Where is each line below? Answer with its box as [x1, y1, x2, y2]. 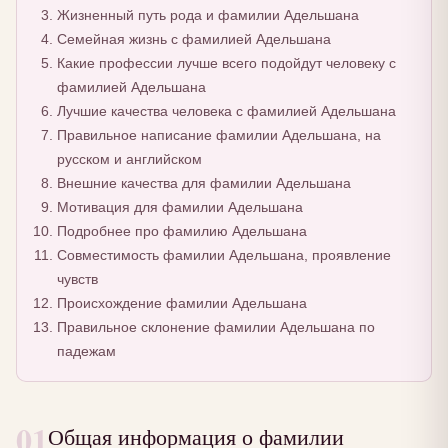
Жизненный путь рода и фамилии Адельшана [56, 7, 359, 24]
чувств [56, 271, 98, 288]
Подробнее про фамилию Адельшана [56, 223, 307, 240]
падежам [56, 343, 116, 360]
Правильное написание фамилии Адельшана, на [56, 127, 381, 144]
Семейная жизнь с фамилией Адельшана [56, 31, 331, 48]
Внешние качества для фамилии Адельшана [56, 175, 351, 192]
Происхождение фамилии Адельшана [56, 295, 307, 312]
